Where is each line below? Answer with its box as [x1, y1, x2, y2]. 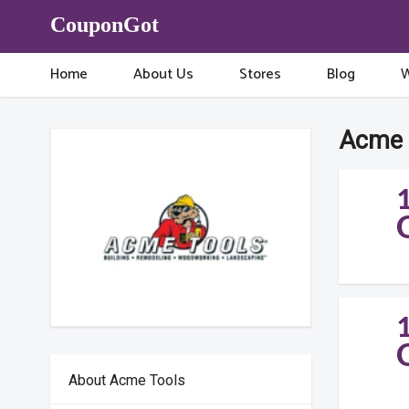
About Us [133, 62, 194, 87]
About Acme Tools [68, 372, 186, 389]
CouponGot [50, 13, 160, 37]
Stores [239, 62, 282, 87]
